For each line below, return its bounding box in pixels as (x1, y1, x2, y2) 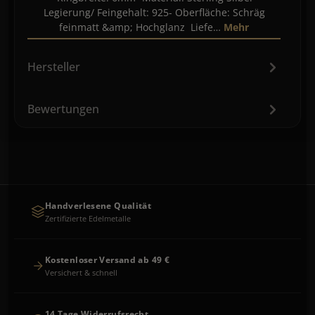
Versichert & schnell (45, 266, 117, 278)
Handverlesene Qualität (45, 199, 152, 212)
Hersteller (27, 59, 80, 75)
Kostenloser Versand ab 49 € (45, 253, 170, 266)
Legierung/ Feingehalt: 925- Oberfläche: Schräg (43, 6, 265, 19)
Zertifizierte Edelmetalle (45, 212, 131, 224)
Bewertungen (27, 101, 99, 117)
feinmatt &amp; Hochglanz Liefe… (59, 20, 224, 34)
